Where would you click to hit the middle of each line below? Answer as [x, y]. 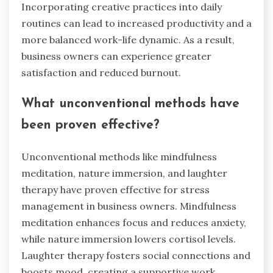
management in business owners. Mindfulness [129, 206]
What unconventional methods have [130, 104]
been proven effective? [90, 126]
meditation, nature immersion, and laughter [124, 173]
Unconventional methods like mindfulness [119, 157]
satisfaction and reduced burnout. [101, 72]
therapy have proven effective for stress [115, 190]
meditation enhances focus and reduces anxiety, [134, 223]
